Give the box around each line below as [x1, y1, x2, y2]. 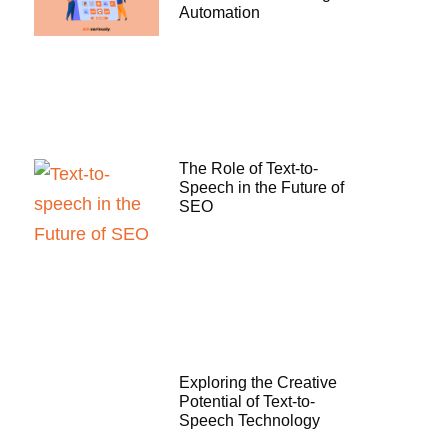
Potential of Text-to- [178, 392, 315, 410]
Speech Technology [178, 411, 320, 429]
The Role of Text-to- [178, 160, 318, 178]
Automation [178, 4, 260, 22]
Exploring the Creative [178, 373, 337, 391]
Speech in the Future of [178, 179, 344, 197]
